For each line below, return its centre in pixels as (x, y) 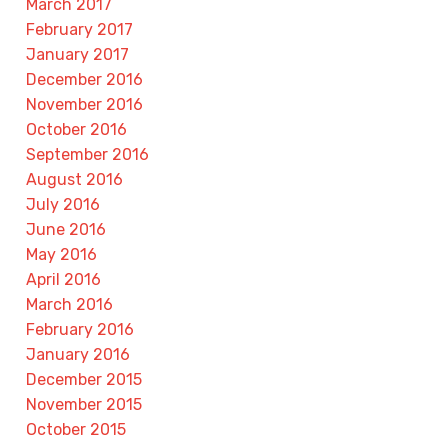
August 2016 (74, 180)
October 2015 (76, 430)
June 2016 (66, 230)
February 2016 (80, 330)
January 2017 (77, 55)
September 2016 (87, 155)
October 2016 (76, 130)
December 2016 (84, 80)
